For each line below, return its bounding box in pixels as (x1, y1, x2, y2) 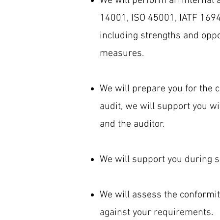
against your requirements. (100, 207, 213, 219)
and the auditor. (100, 118, 165, 130)
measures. (100, 48, 144, 59)
